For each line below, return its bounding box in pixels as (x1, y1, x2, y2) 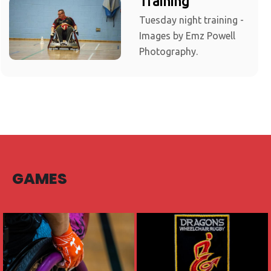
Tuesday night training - (139, 14, 244, 25)
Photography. (139, 45, 198, 57)
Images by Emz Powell (139, 30, 235, 41)
